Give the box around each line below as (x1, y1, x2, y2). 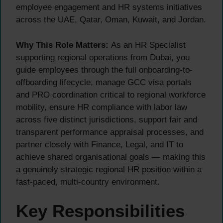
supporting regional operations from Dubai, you (16, 52, 190, 62)
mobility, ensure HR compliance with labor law (16, 102, 187, 112)
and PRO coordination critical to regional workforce (16, 90, 206, 100)
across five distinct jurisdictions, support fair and (16, 114, 197, 124)
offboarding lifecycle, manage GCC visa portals (16, 77, 192, 87)
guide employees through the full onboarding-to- (16, 65, 193, 75)
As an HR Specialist (109, 40, 186, 50)
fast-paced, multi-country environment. (16, 177, 160, 187)
